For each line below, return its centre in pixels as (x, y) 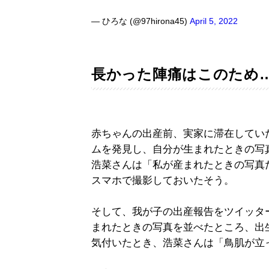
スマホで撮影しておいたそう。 (163, 181)
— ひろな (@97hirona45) (141, 21)
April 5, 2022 (214, 21)
